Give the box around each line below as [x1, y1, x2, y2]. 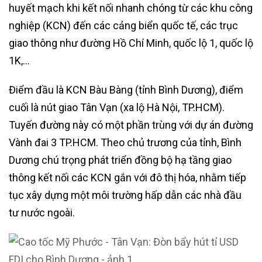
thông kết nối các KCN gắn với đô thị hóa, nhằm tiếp [9, 171, 246, 184]
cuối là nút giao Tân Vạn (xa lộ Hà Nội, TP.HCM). [9, 101, 225, 113]
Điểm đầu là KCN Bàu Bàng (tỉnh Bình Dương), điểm [9, 83, 243, 96]
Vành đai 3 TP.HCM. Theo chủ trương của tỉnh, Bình [9, 136, 242, 149]
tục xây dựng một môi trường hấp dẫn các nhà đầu [9, 188, 242, 201]
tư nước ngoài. [9, 206, 75, 219]
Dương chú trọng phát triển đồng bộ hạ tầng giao [9, 153, 232, 166]
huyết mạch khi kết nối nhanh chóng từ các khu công [9, 1, 253, 14]
